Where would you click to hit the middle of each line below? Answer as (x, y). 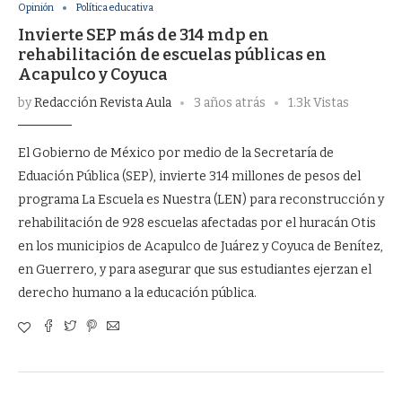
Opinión (36, 8)
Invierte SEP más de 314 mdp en (144, 35)
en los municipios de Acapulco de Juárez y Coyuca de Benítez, (201, 246)
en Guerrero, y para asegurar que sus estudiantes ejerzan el (195, 270)
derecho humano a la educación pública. (137, 293)
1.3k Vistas (319, 103)
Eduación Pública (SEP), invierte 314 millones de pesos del (189, 176)
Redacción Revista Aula (103, 103)
